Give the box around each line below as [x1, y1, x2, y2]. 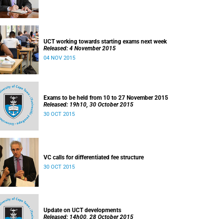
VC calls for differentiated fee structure [44, 154, 144, 161]
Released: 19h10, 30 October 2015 [44, 101, 133, 108]
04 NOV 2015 [44, 55, 75, 61]
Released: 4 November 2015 [44, 45, 116, 52]
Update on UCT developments [44, 207, 121, 214]
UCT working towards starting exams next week [44, 38, 167, 45]
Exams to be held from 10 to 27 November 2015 [44, 94, 168, 101]
